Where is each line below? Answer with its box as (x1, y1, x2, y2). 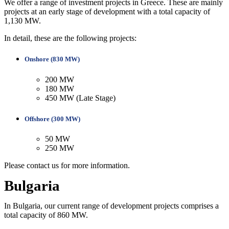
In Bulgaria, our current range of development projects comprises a (4, 201, 219, 210)
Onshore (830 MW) (25, 55, 80, 63)
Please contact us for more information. (4, 161, 130, 170)
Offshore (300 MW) (25, 114, 80, 123)
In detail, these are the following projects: (4, 34, 136, 43)
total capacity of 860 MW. (4, 210, 88, 219)
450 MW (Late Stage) (45, 93, 116, 102)
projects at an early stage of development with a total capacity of (4, 7, 210, 16)
